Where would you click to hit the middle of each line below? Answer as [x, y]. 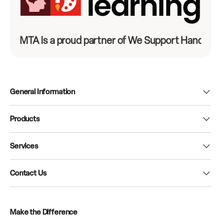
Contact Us [28, 173]
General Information [43, 92]
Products [25, 119]
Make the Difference [44, 212]
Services [24, 146]
